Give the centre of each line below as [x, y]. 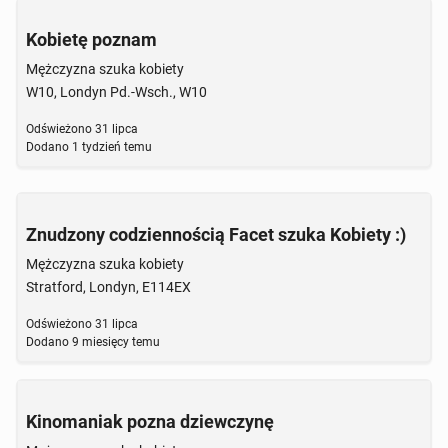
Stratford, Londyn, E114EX [108, 287]
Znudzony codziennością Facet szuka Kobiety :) [216, 234]
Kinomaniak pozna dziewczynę [150, 421]
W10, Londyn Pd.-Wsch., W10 [116, 92]
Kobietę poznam [91, 39]
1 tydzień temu [110, 147]
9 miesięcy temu [114, 342]
